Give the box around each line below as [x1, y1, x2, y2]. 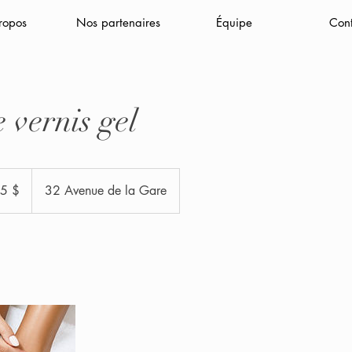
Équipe [215, 15, 252, 30]
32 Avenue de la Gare [45, 182, 167, 199]
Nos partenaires [76, 15, 160, 30]
